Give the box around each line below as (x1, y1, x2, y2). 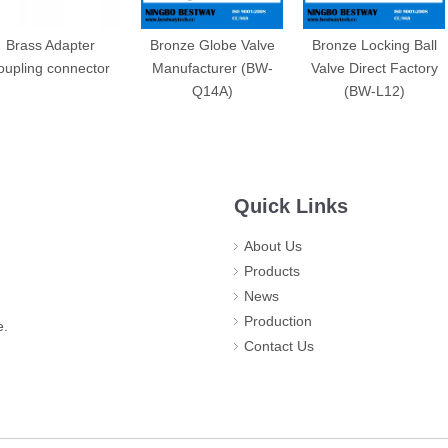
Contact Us (244, 338, 314, 354)
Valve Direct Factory (310, 60, 438, 76)
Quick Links (234, 195, 348, 217)
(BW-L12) (343, 83, 405, 99)
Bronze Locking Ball (311, 37, 437, 53)
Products (244, 263, 300, 279)
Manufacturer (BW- (151, 60, 273, 76)
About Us (244, 238, 302, 254)
